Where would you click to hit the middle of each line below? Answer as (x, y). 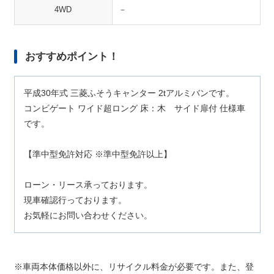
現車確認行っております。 (75, 200)
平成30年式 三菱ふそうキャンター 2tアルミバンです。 (129, 93)
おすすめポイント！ (72, 57)
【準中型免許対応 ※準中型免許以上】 (98, 154)
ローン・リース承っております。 (88, 185)
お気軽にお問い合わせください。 (88, 215)
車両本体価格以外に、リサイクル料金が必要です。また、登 (138, 267)
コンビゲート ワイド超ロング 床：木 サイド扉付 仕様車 (134, 108)
